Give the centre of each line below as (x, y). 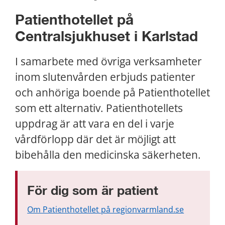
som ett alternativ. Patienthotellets (99, 108)
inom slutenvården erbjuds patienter (105, 77)
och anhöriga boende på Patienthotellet (113, 93)
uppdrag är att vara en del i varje (95, 124)
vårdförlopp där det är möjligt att (95, 139)
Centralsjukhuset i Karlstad (106, 37)
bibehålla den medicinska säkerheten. (108, 155)
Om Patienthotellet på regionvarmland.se (106, 209)
